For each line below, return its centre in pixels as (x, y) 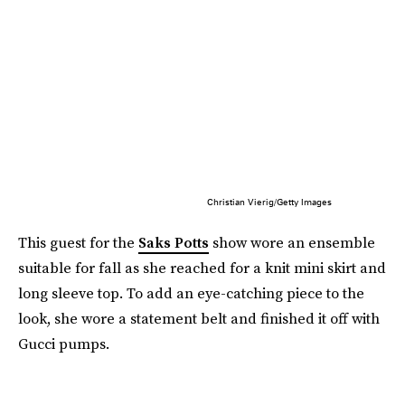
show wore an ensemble (292, 242)
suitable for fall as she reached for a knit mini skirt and (202, 267)
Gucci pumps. (64, 343)
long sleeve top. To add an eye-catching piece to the (191, 292)
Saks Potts (174, 242)
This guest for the (78, 242)
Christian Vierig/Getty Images (269, 201)
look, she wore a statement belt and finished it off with (199, 318)
